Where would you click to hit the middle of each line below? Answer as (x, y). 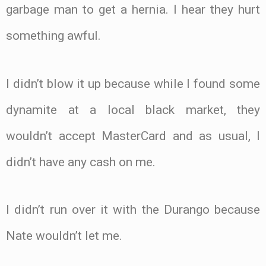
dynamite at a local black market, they (133, 110)
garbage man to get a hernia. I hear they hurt (133, 9)
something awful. (53, 35)
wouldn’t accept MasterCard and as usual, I (133, 136)
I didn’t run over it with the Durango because (133, 210)
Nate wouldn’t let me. (64, 236)
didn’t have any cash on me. (81, 162)
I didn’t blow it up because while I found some (133, 83)
